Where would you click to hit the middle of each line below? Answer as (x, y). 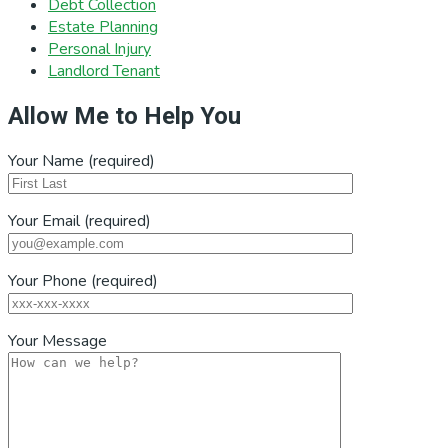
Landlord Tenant (104, 71)
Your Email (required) (79, 221)
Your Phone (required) (83, 281)
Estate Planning (103, 27)
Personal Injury (99, 49)
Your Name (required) (81, 161)
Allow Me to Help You (124, 116)
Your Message (57, 341)
